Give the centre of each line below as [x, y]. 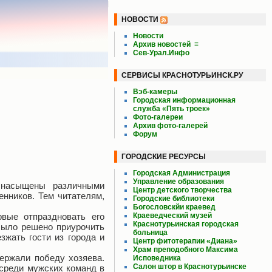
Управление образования [178, 182]
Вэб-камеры [155, 92]
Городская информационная [184, 100]
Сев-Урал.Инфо [161, 53]
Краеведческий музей [172, 216]
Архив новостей [162, 44]
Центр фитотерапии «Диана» [185, 241]
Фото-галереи [158, 117]
